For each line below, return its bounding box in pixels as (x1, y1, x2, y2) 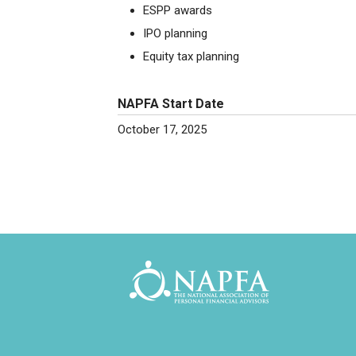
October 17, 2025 (118, 122, 207, 137)
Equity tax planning (143, 49, 239, 64)
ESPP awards (143, 3, 212, 17)
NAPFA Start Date (118, 96, 224, 111)
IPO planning (143, 26, 207, 41)
